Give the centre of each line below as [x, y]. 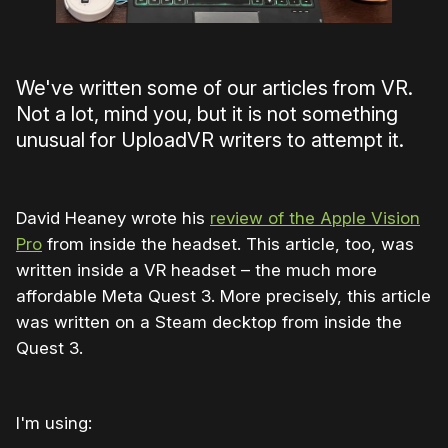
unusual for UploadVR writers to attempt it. [210, 139]
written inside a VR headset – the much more [196, 269]
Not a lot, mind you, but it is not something [207, 113]
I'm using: [54, 422]
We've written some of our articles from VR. [214, 87]
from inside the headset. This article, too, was [228, 243]
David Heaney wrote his [113, 217]
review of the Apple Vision [315, 217]
